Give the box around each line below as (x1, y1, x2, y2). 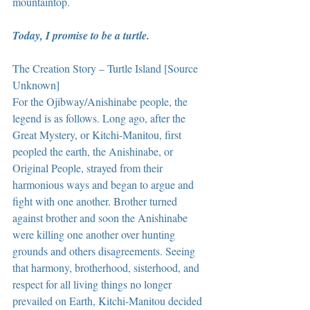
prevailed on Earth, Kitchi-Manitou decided (12, 293, 205, 308)
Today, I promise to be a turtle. (12, 27, 149, 43)
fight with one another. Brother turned (12, 193, 180, 208)
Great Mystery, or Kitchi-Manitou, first (12, 127, 184, 142)
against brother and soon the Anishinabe (12, 210, 190, 225)
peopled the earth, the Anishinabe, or (12, 143, 176, 158)
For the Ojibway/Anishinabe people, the (12, 93, 190, 109)
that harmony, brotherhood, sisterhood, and (12, 259, 202, 275)
